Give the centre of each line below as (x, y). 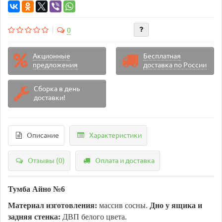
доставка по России (175, 65)
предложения (55, 65)
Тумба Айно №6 (36, 189)
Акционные (52, 56)
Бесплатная (162, 56)
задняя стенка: (34, 217)
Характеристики (115, 135)
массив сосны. (123, 205)
